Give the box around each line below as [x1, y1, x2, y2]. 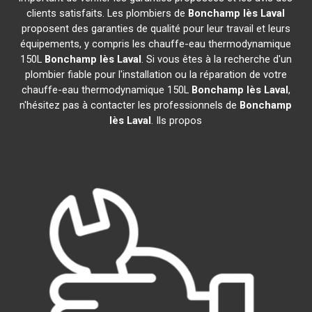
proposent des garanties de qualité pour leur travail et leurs [21, 22, 290, 35]
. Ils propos [151, 114, 203, 127]
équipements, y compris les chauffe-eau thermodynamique [20, 38, 292, 50]
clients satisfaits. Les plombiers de [26, 7, 189, 19]
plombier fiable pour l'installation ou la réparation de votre [24, 68, 287, 81]
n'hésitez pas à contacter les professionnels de [19, 99, 240, 111]
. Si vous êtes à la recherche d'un [141, 53, 292, 65]
